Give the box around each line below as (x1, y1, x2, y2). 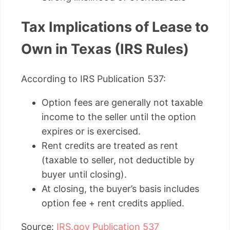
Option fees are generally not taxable (42, 97, 203, 108)
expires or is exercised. (42, 125, 141, 137)
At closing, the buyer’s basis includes (42, 183, 199, 194)
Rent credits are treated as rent (42, 140, 178, 151)
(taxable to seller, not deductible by (42, 154, 195, 165)
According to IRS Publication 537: (21, 73, 166, 84)
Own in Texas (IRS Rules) (21, 41, 189, 58)
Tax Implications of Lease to (21, 18, 209, 36)
